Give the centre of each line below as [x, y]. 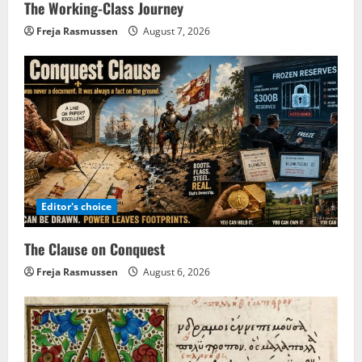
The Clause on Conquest [95, 249]
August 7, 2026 [175, 32]
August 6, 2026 [175, 272]
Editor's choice [77, 207]
